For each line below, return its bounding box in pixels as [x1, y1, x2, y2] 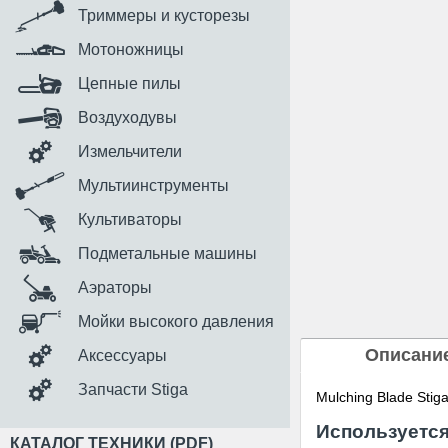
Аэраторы [78, 279, 152, 296]
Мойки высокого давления [78, 313, 274, 330]
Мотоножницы [78, 41, 184, 58]
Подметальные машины [78, 245, 257, 262]
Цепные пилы [78, 75, 181, 92]
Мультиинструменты [78, 177, 229, 194]
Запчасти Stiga [78, 381, 188, 398]
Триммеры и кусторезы [78, 7, 250, 24]
